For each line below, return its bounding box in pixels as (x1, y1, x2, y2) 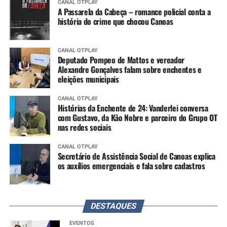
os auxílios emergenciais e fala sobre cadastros (57, 160, 205, 172)
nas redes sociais (57, 121, 111, 134)
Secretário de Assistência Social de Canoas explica (57, 150, 215, 163)
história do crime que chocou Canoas (57, 15, 173, 28)
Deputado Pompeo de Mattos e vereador (57, 54, 185, 66)
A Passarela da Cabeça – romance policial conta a (57, 6, 211, 18)
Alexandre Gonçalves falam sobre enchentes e (57, 63, 202, 76)
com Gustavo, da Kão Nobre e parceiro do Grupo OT (57, 111, 217, 124)
